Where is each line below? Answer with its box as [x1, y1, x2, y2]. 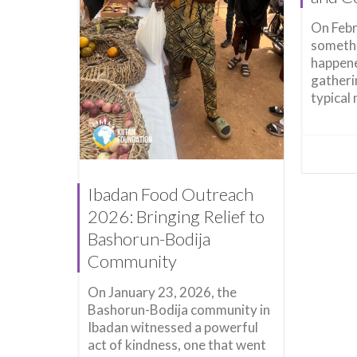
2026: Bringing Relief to [88, 206, 265, 228]
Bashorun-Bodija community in [88, 301, 270, 319]
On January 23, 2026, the [88, 284, 237, 301]
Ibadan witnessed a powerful [88, 319, 258, 336]
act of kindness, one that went [88, 336, 266, 354]
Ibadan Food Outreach [88, 183, 253, 206]
